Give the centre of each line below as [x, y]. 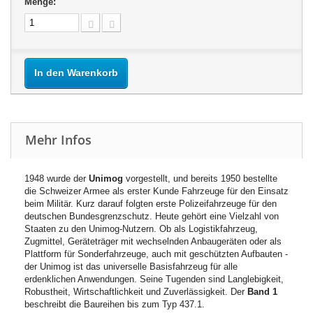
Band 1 [262, 292]
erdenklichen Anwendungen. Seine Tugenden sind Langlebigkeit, [154, 279]
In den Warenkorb [76, 73]
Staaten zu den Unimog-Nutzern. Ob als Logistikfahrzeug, [141, 229]
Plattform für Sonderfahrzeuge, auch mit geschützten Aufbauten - [156, 254]
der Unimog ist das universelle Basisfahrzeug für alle [131, 267]
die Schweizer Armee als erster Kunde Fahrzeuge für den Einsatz [156, 191]
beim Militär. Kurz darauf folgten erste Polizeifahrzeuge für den [151, 204]
